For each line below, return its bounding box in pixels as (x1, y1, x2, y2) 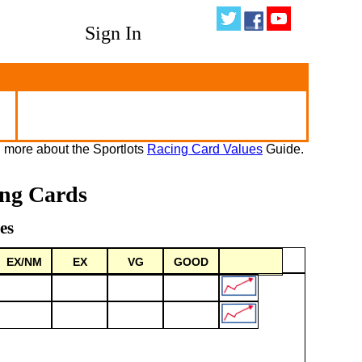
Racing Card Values (147, 142, 263, 156)
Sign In (85, 23, 142, 44)
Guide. (263, 142, 304, 156)
